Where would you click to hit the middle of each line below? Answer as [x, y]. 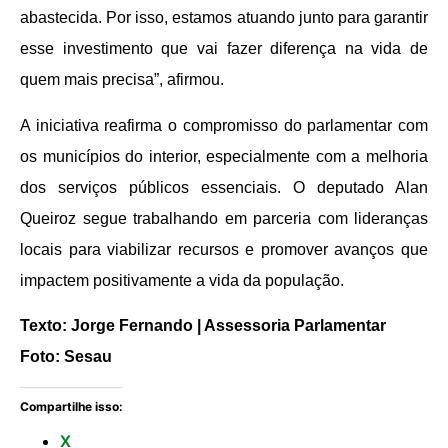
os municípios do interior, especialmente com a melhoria [224, 156]
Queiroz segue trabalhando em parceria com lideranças [224, 218]
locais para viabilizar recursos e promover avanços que [224, 249]
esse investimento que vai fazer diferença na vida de [224, 49]
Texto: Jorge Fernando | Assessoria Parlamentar [203, 326]
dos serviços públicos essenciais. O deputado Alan [224, 187]
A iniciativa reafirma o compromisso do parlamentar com [224, 125]
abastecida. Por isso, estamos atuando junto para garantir [224, 18]
